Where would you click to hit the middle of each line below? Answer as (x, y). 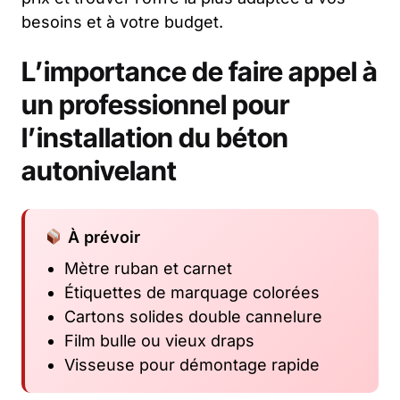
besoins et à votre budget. (122, 21)
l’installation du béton (155, 137)
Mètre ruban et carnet (148, 268)
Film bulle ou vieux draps (159, 340)
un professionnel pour (155, 104)
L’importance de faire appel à (200, 71)
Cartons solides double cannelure (193, 316)
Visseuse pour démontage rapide (192, 364)
